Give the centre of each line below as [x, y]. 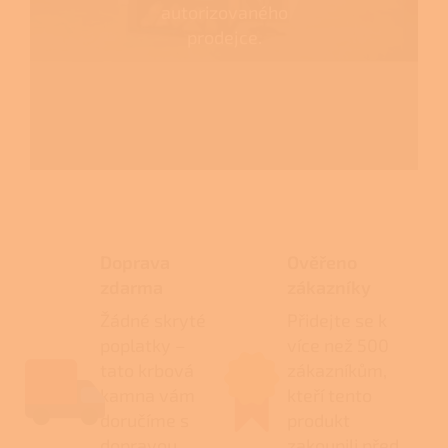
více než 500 [338, 345]
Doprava [135, 262]
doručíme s [144, 420]
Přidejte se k [337, 320]
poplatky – [143, 345]
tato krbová [147, 370]
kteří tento [330, 395]
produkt [319, 420]
